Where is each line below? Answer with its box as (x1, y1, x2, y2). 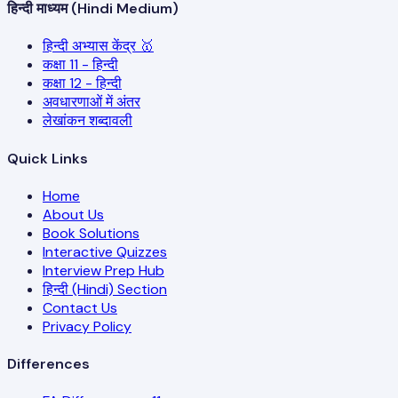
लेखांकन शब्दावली (43, 111, 132, 131)
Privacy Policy (43, 316, 131, 336)
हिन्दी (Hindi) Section (43, 279, 167, 298)
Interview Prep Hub (43, 260, 164, 280)
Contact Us (43, 298, 117, 317)
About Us (43, 204, 104, 224)
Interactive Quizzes (43, 242, 167, 261)
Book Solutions (43, 223, 139, 243)
